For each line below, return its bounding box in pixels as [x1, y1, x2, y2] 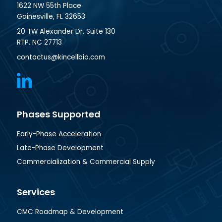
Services [16, 185, 55, 198]
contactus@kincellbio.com [16, 52, 105, 62]
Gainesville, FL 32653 [16, 11, 85, 21]
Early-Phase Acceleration [16, 129, 101, 139]
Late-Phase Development [16, 143, 104, 153]
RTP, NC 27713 [16, 37, 62, 47]
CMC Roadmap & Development [16, 207, 123, 217]
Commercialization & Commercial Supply [16, 157, 155, 166]
